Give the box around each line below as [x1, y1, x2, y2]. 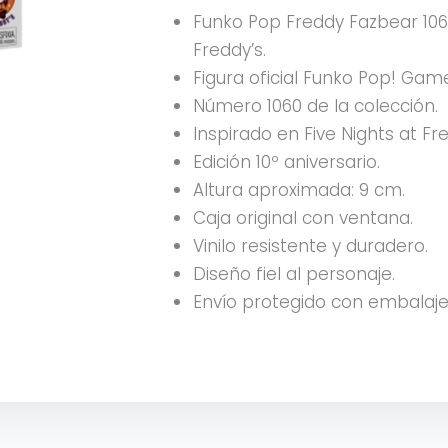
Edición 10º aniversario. [193, 150, 380, 175]
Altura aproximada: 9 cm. [193, 178, 405, 203]
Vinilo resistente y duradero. [193, 234, 428, 259]
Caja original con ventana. [193, 206, 413, 231]
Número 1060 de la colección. [193, 94, 438, 119]
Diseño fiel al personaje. [193, 262, 395, 287]
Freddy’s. [193, 38, 266, 63]
